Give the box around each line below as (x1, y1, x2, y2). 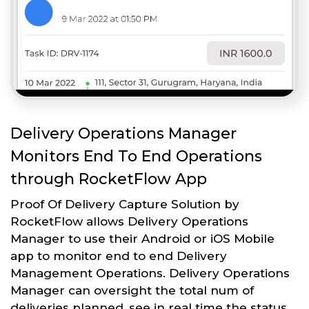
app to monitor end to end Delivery (10, 249, 227, 263)
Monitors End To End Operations (10, 147, 262, 166)
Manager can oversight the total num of (10, 283, 254, 298)
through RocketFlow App (10, 170, 207, 189)
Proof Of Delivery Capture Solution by (10, 197, 239, 212)
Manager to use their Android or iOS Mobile (10, 232, 275, 246)
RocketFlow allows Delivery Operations (10, 215, 248, 229)
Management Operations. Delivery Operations (10, 266, 290, 281)
